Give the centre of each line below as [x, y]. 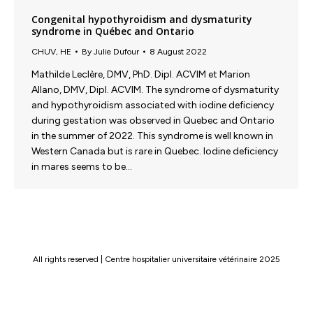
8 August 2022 [178, 51]
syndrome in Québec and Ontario [113, 31]
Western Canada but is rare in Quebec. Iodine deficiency [155, 151]
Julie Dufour [116, 51]
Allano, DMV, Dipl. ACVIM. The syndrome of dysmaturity [155, 89]
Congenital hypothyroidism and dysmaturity [142, 19]
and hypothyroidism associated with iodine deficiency [153, 105]
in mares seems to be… [82, 166]
